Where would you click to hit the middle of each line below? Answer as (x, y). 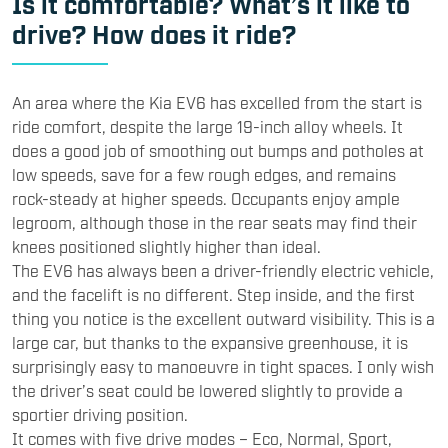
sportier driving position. (100, 413)
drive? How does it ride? (154, 32)
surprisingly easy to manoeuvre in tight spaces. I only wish (223, 365)
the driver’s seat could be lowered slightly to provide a (207, 389)
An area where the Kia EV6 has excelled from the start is (217, 101)
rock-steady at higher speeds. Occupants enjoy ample (206, 197)
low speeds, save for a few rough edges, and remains (204, 173)
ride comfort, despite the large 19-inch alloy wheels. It (207, 125)
